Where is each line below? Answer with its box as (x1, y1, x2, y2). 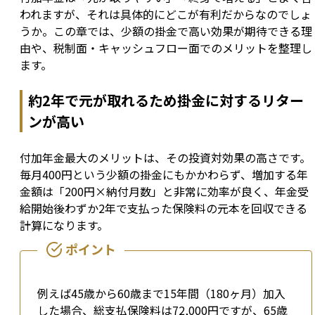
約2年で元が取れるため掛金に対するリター (28, 90, 304, 111)
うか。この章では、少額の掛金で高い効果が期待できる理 (20, 22, 312, 40)
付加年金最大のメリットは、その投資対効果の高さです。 (20, 149, 311, 167)
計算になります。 (20, 217, 108, 234)
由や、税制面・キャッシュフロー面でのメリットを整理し (20, 39, 312, 57)
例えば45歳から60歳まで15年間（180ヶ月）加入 (37, 285, 285, 302)
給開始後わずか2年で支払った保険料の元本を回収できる (20, 200, 307, 217)
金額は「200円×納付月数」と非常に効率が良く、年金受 (20, 183, 309, 200)
